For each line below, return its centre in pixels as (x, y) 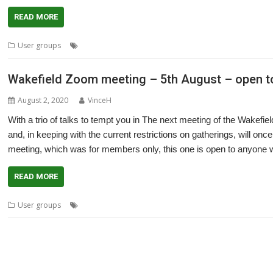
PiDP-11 (214, 45)
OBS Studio (230, 205)
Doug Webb (142, 45)
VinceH (100, 100)
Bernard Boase (108, 205)
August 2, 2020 (43, 100)
